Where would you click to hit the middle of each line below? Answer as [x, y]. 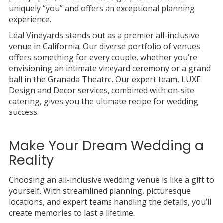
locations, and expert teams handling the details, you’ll [110, 201]
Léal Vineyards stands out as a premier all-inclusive [104, 35]
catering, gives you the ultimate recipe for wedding [103, 101]
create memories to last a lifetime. [72, 212]
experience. [30, 19]
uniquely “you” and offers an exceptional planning [102, 8]
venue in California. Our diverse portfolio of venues [104, 46]
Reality [31, 160]
